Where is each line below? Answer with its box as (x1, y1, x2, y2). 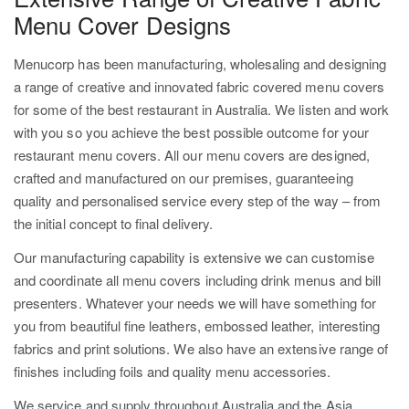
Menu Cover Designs (14, 6, 231, 41)
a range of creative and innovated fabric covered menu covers (14, 76, 384, 96)
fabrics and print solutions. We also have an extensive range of (14, 338, 389, 358)
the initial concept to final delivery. (14, 213, 213, 233)
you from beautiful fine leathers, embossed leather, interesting (14, 315, 381, 335)
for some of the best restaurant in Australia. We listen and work (14, 99, 390, 119)
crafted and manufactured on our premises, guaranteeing (14, 167, 353, 187)
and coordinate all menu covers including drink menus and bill (14, 269, 382, 289)
